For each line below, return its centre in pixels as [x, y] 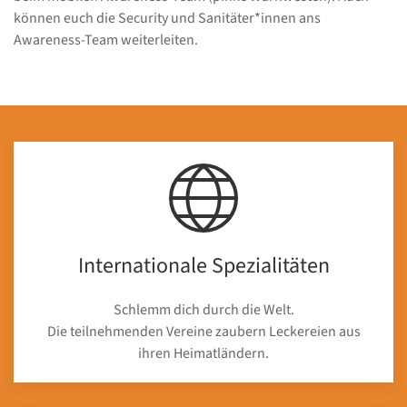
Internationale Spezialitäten [203, 266]
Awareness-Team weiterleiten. [106, 40]
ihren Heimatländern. [203, 353]
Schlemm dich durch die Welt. [203, 310]
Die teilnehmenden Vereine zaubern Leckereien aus [203, 332]
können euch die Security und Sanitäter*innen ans [167, 18]
